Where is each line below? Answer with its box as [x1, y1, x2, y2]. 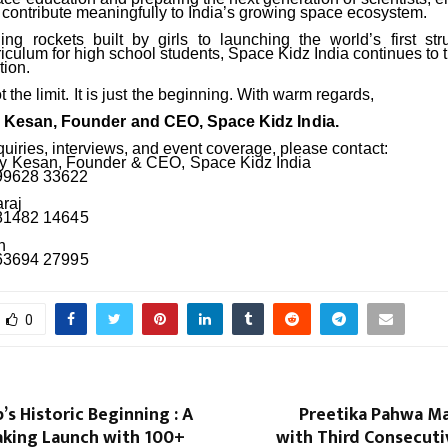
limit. [36, 86, 70, 104]
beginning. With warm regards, [157, 86, 374, 104]
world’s [330, 31, 382, 49]
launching [219, 31, 290, 49]
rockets [32, 31, 84, 49]
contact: [332, 140, 389, 158]
